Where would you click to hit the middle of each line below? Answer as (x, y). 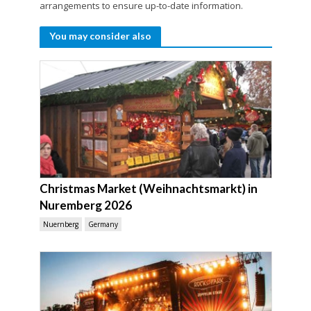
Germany (103, 224)
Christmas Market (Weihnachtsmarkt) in (148, 188)
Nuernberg (60, 224)
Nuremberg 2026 (85, 205)
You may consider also (100, 35)
